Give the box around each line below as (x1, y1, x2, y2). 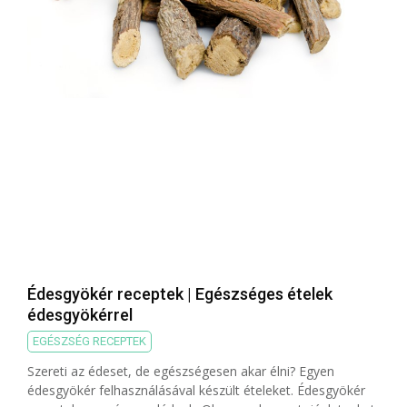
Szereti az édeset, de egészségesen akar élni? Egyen (27, 362, 334, 381)
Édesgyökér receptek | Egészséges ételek (27, 284, 333, 304)
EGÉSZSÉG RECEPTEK (33, 334, 146, 349)
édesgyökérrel (27, 305, 133, 325)
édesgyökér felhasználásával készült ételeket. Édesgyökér (27, 382, 365, 400)
